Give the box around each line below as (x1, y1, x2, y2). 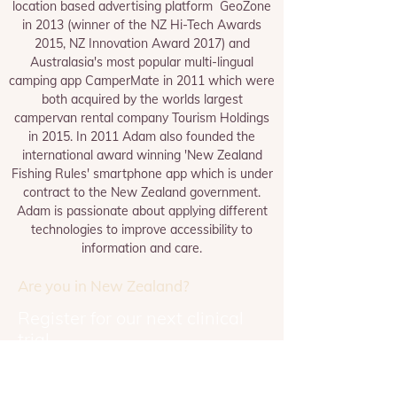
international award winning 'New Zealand (21, 147, 262, 163)
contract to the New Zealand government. (23, 184, 261, 200)
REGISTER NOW (32, 380, 119, 393)
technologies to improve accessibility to (31, 222, 253, 237)
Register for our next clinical (18, 307, 244, 329)
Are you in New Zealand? (18, 276, 190, 295)
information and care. (82, 240, 202, 256)
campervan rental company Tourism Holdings (14, 110, 269, 126)
